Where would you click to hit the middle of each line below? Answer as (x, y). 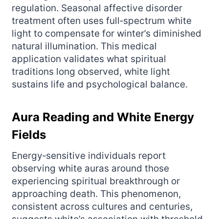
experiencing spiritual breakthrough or (96, 181)
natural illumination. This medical (84, 46)
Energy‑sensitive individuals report (89, 155)
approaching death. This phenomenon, (96, 194)
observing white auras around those (90, 168)
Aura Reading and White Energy (103, 117)
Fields (29, 134)
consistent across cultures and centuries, (102, 206)
